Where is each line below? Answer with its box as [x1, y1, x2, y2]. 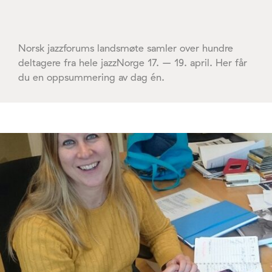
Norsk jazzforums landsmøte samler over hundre [18, 41, 233, 54]
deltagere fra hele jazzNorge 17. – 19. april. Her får [18, 56, 247, 69]
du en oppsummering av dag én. [18, 70, 165, 83]
